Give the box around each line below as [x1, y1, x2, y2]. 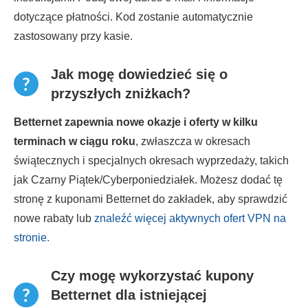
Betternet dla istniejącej [51, 287, 207, 302]
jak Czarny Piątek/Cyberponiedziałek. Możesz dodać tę [14, 174, 283, 186]
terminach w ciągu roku [14, 135, 135, 147]
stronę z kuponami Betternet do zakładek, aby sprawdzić [14, 193, 287, 205]
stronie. [14, 232, 49, 243]
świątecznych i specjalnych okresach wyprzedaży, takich [14, 155, 289, 166]
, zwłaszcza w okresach [135, 135, 250, 147]
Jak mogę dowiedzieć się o [51, 67, 228, 82]
